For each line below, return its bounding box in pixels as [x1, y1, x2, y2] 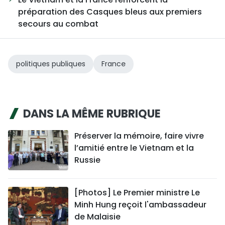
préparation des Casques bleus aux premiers [18, 6, 202, 18]
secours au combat [18, 18, 98, 30]
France [101, 58, 126, 69]
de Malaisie [74, 210, 121, 222]
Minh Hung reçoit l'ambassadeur [74, 198, 206, 210]
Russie [74, 154, 100, 166]
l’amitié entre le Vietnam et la [74, 142, 194, 154]
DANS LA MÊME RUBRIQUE [23, 105, 161, 122]
